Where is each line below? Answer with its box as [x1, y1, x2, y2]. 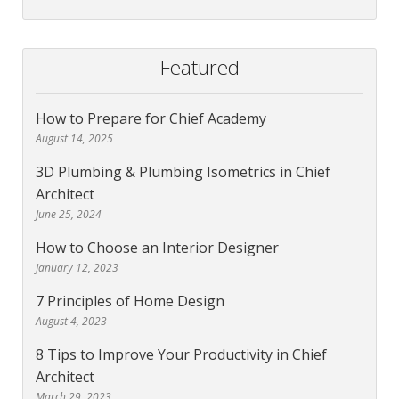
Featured [159, 53, 240, 82]
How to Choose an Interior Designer [36, 238, 279, 258]
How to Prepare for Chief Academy [36, 109, 266, 129]
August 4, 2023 [36, 313, 107, 330]
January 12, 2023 [36, 260, 118, 276]
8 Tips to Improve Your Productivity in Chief [36, 345, 327, 365]
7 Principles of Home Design [36, 291, 224, 312]
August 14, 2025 [36, 131, 113, 147]
